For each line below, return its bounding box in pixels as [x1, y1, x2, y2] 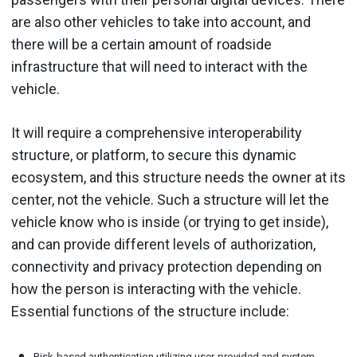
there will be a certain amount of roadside [11, 35, 272, 53]
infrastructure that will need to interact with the [11, 57, 308, 75]
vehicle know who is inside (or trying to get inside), [11, 213, 328, 230]
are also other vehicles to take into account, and [11, 13, 311, 30]
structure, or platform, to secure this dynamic [11, 146, 296, 163]
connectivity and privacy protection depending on [11, 257, 322, 275]
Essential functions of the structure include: [11, 302, 289, 320]
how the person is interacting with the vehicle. [11, 280, 301, 297]
